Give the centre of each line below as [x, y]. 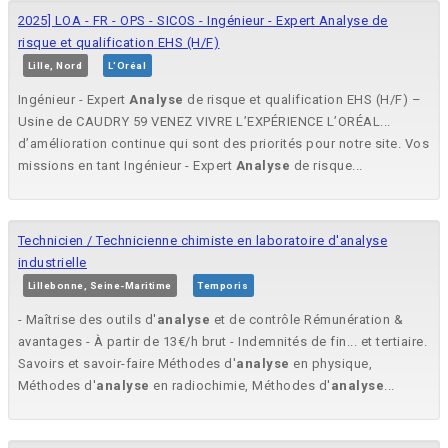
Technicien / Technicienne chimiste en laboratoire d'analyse [203, 241]
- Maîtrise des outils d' [87, 320]
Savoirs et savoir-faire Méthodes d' [127, 364]
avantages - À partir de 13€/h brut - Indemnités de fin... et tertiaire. [223, 342]
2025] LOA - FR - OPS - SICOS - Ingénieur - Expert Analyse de [203, 21]
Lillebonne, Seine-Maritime [100, 286]
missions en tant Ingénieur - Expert [127, 166]
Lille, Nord [55, 66]
